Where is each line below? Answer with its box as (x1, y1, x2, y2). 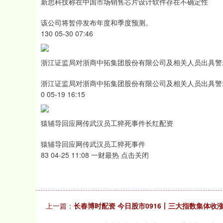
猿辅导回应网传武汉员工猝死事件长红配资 (41, 118, 173, 128)
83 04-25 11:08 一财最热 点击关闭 (41, 150, 149, 160)
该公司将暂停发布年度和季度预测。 (41, 17, 152, 27)
